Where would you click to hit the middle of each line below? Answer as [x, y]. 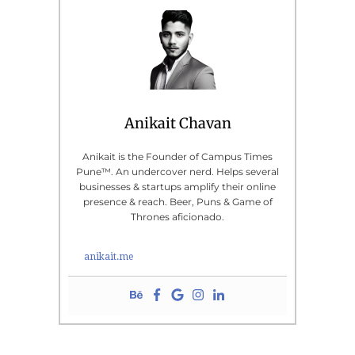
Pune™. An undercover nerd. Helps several [177, 171]
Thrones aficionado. [177, 216]
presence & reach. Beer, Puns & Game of [177, 201]
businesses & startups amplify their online [177, 186]
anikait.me [109, 256]
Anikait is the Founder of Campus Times [177, 156]
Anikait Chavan [177, 123]
